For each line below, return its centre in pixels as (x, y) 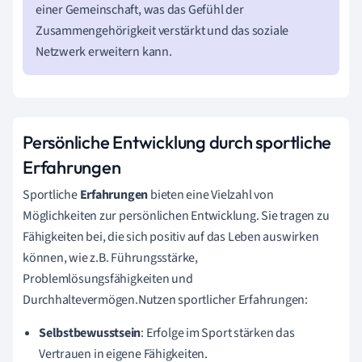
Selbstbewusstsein (90, 333)
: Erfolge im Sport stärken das (218, 333)
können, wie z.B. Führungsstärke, (110, 257)
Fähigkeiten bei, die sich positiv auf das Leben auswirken (171, 236)
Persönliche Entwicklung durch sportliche (177, 142)
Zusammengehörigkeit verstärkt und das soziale (162, 30)
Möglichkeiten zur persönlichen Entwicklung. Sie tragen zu (176, 215)
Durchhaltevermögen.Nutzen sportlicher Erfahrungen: (165, 299)
